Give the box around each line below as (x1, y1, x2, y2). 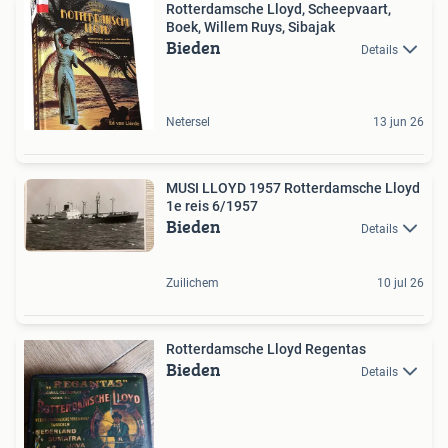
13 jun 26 (373, 114, 424, 129)
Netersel (166, 114, 210, 129)
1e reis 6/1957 (166, 197, 258, 214)
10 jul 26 (377, 275, 424, 290)
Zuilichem (166, 275, 219, 290)
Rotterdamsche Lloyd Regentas (166, 340, 366, 357)
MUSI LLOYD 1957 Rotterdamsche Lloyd (166, 179, 249, 196)
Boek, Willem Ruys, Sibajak (166, 18, 335, 35)
